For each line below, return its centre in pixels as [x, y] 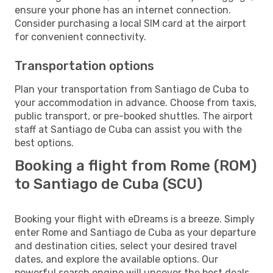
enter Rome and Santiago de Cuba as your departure [135, 232]
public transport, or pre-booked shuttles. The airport [134, 116]
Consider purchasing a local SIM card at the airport [130, 23]
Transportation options [84, 66]
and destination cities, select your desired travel [126, 246]
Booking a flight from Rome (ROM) [136, 165]
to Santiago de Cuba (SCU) [108, 184]
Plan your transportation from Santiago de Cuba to [132, 89]
